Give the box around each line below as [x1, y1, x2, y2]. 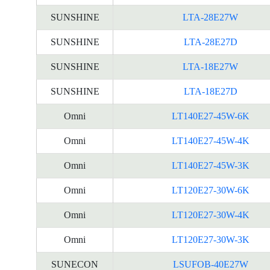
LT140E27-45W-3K [171, 160, 250, 171]
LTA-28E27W [183, 12, 238, 22]
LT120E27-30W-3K [171, 234, 250, 245]
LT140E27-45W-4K [171, 136, 250, 146]
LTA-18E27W [183, 61, 238, 72]
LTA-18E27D [183, 86, 237, 96]
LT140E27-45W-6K [171, 111, 250, 121]
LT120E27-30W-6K [171, 185, 250, 195]
